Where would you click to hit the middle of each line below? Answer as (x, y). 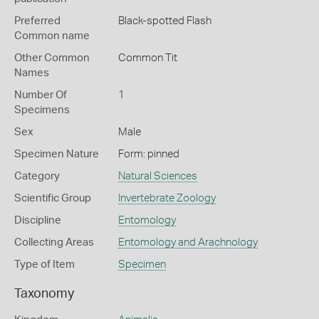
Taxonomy (44, 294)
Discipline (38, 220)
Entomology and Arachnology (188, 242)
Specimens (42, 110)
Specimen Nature (57, 154)
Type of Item (45, 265)
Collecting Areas (54, 242)
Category (37, 176)
